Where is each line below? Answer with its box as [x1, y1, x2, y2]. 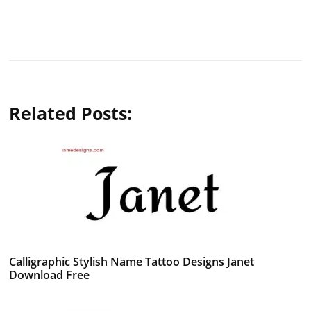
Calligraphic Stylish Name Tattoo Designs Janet [9, 253, 255, 269]
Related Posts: [9, 101, 133, 125]
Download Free [9, 267, 90, 283]
